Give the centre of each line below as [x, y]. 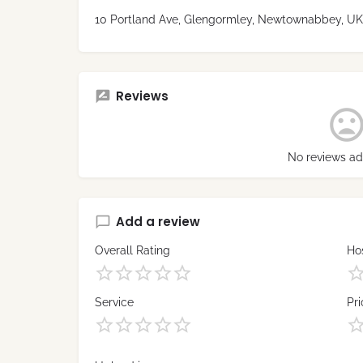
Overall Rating [132, 250]
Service [114, 302]
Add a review [158, 222]
